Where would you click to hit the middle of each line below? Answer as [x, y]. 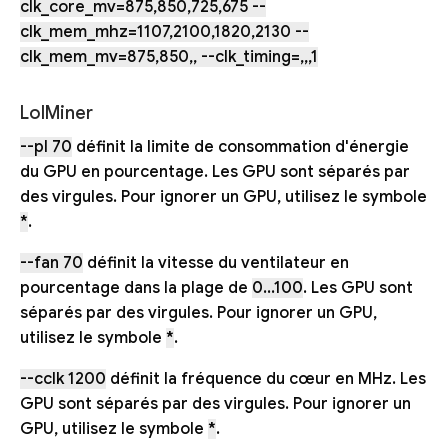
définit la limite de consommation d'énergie [240, 146]
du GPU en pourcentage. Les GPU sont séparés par [215, 171]
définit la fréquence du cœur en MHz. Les [266, 378]
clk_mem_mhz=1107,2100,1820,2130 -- [164, 32]
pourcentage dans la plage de [136, 287]
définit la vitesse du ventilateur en [216, 262]
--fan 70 [51, 262]
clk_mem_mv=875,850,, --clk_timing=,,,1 [169, 57]
